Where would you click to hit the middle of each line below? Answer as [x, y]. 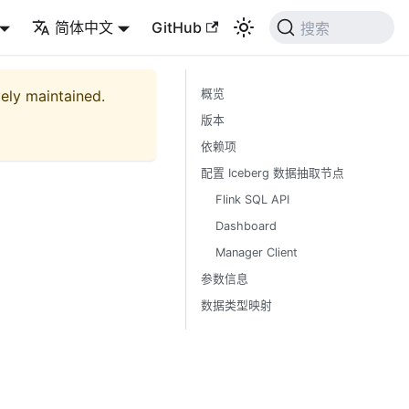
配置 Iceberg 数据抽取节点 [273, 173]
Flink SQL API [252, 199]
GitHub [177, 27]
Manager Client [257, 252]
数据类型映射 [236, 305]
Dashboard [246, 226]
